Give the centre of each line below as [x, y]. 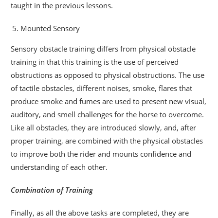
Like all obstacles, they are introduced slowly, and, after [104, 127]
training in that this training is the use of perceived [95, 62]
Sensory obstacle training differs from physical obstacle [103, 48]
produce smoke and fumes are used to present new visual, [109, 101]
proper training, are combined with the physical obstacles [107, 140]
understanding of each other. [59, 167]
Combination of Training [52, 190]
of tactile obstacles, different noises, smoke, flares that [102, 88]
